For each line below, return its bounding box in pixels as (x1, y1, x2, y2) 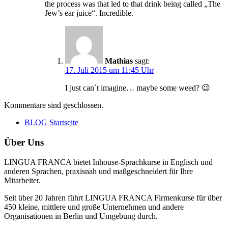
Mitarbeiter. (4, 176, 41, 185)
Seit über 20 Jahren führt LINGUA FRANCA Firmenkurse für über (4, 193, 222, 202)
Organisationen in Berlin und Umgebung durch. (4, 211, 158, 220)
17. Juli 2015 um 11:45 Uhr (65, 66, 154, 75)
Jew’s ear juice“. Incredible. (45, 9, 133, 18)
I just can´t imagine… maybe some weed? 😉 (65, 83, 210, 93)
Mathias (105, 56, 133, 66)
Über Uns (4, 137, 44, 148)
